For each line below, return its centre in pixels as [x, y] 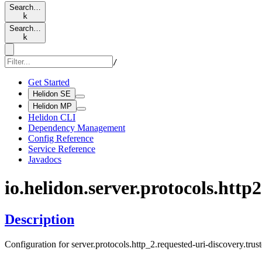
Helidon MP [52, 106]
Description [39, 219]
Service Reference [62, 149]
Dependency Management [77, 128]
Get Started [49, 82]
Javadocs [45, 159]
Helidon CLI [52, 117]
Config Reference [61, 138]
